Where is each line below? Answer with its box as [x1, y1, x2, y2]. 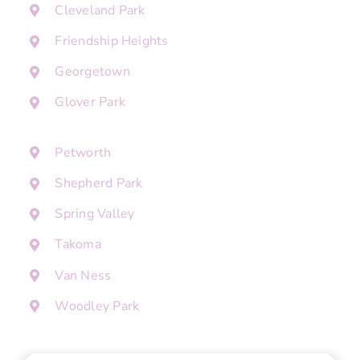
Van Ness [55, 266, 112, 284]
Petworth [55, 143, 112, 162]
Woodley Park [55, 297, 140, 315]
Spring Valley [55, 205, 135, 223]
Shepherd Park [55, 174, 143, 193]
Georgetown [55, 63, 130, 81]
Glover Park [55, 93, 125, 112]
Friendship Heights [55, 31, 169, 50]
